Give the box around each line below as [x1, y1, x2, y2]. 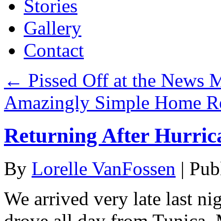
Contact [24, 39, 84, 61]
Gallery [24, 17, 81, 38]
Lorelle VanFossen [32, 157, 176, 179]
